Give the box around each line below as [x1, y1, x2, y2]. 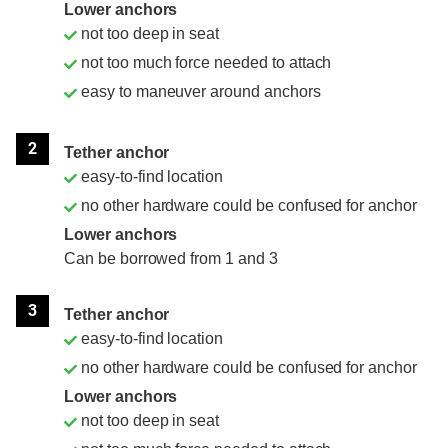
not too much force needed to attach [81, 53, 332, 71]
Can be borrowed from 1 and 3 [64, 249, 278, 267]
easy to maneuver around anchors [81, 82, 321, 100]
